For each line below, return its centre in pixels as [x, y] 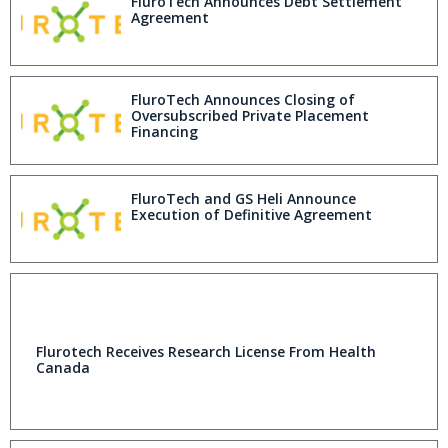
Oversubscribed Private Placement [250, 116]
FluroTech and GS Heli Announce [243, 198]
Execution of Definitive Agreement [251, 214]
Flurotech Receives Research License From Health [206, 352]
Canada [63, 368]
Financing [164, 132]
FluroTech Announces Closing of [243, 100]
